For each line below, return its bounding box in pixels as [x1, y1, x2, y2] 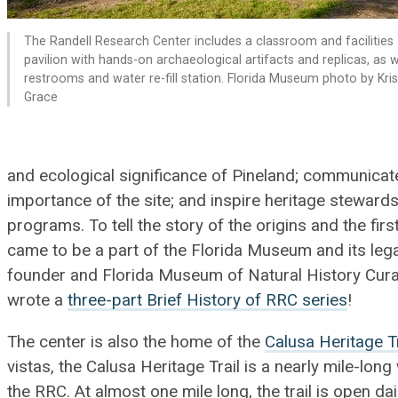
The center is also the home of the [7, 331, 266, 352]
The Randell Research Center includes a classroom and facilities [24, 34, 394, 49]
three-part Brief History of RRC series [68, 290, 348, 310]
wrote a [7, 290, 68, 310]
